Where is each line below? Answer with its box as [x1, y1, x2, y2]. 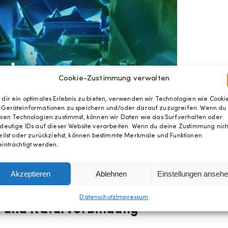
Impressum [116, 194, 149, 201]
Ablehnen [96, 169, 127, 178]
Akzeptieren [11, 169, 51, 178]
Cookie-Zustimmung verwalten [58, 75, 170, 82]
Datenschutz [79, 194, 117, 201]
